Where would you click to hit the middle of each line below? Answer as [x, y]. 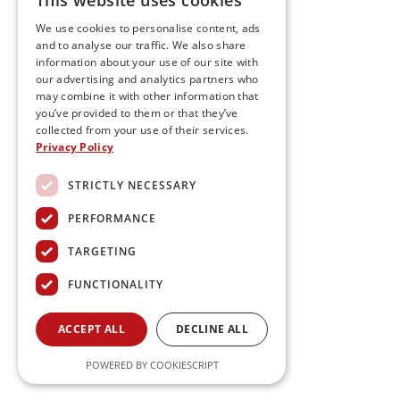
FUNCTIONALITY [116, 284]
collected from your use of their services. [142, 130]
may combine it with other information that [147, 96]
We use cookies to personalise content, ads [148, 28]
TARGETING [102, 251]
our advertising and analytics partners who [147, 79]
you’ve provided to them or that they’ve [137, 113]
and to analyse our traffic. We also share [141, 45]
